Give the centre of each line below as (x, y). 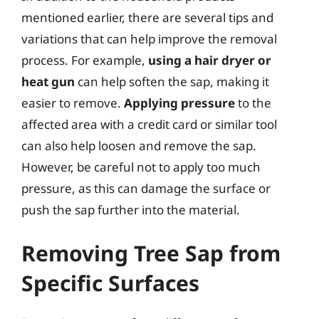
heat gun (48, 81)
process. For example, (85, 60)
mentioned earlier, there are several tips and (147, 17)
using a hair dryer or (210, 60)
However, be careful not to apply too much (141, 167)
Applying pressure (179, 103)
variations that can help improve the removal (149, 38)
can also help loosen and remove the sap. (139, 145)
